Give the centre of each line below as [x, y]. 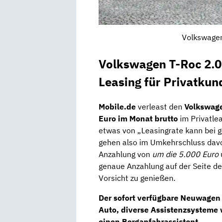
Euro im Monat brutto [138, 119]
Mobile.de [117, 107]
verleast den [160, 107]
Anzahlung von [125, 154]
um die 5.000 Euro [185, 154]
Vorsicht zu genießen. [137, 178]
